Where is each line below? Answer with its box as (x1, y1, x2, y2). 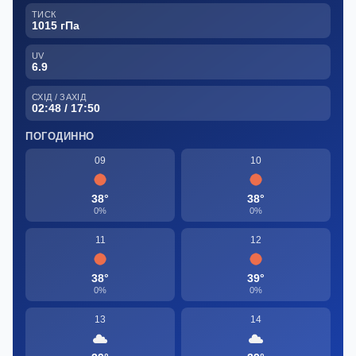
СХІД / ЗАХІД (32, 91, 86, 102)
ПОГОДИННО (25, 130, 95, 142)
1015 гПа (32, 18, 79, 32)
